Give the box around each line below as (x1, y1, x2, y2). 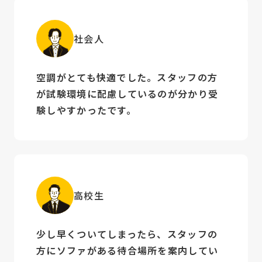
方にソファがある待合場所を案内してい (36, 243, 219, 258)
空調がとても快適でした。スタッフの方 (36, 70, 218, 84)
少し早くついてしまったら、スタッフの (36, 227, 218, 242)
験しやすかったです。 (36, 102, 136, 117)
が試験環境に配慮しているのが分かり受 (36, 86, 219, 101)
